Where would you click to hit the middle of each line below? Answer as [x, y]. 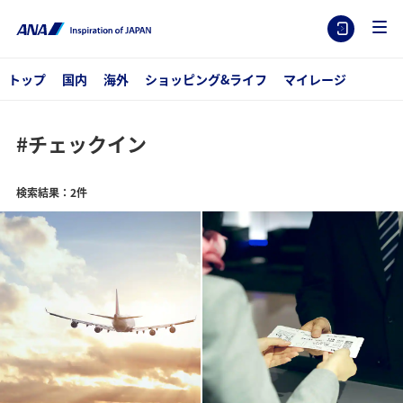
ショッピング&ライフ [206, 79]
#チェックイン [81, 143]
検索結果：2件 [51, 192]
